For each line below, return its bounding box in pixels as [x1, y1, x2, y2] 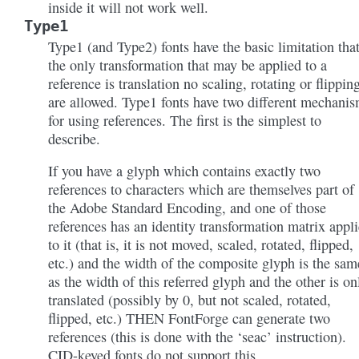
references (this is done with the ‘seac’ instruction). [48, 327, 346, 346]
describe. [48, 129, 100, 148]
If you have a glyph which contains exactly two [48, 161, 321, 180]
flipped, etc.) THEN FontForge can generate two [48, 309, 330, 328]
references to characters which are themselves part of [48, 179, 354, 199]
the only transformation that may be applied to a [48, 55, 327, 75]
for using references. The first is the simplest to [48, 111, 321, 130]
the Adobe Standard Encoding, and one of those [48, 198, 326, 217]
